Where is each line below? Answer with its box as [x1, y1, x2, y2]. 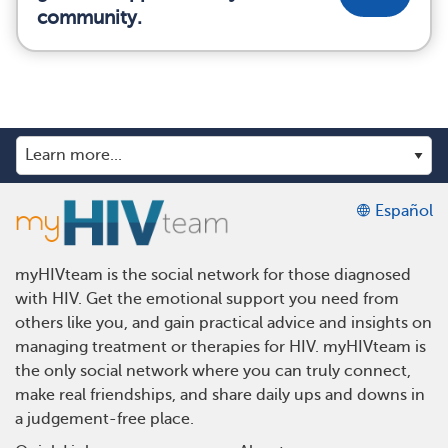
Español [371, 201, 433, 220]
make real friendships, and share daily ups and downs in [15, 385, 425, 404]
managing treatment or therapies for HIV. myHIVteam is [15, 337, 426, 356]
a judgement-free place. [15, 409, 194, 428]
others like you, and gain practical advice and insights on [15, 313, 432, 332]
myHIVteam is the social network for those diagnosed [15, 265, 411, 284]
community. [37, 6, 142, 28]
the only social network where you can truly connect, [15, 361, 411, 380]
